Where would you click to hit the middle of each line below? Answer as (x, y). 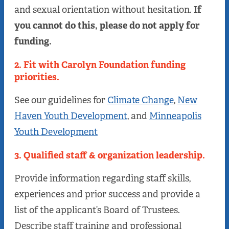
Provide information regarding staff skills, (102, 179)
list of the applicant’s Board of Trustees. (97, 210)
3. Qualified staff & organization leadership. (110, 156)
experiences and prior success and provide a (107, 194)
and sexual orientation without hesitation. (104, 10)
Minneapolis (175, 116)
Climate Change (141, 100)
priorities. (37, 77)
